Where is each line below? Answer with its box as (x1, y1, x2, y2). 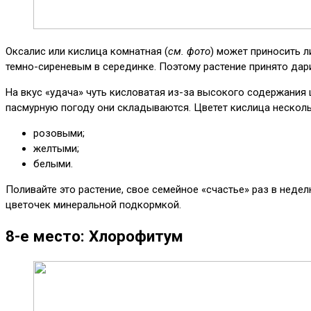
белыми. (33, 157, 73, 170)
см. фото (168, 44, 210, 58)
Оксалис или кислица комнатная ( (6, 44, 168, 58)
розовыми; (33, 126, 85, 140)
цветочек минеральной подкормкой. (6, 198, 181, 211)
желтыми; (33, 142, 79, 155)
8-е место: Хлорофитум (6, 227, 183, 246)
